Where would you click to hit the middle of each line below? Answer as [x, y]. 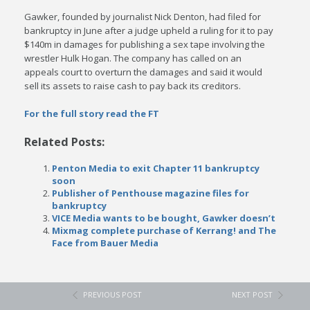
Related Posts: [65, 142]
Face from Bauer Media [106, 243]
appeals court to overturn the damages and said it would [144, 72]
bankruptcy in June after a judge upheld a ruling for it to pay [149, 30]
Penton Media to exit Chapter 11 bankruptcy [156, 168]
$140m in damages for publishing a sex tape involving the [145, 44]
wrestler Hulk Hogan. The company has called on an [133, 58]
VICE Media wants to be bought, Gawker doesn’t [164, 218]
